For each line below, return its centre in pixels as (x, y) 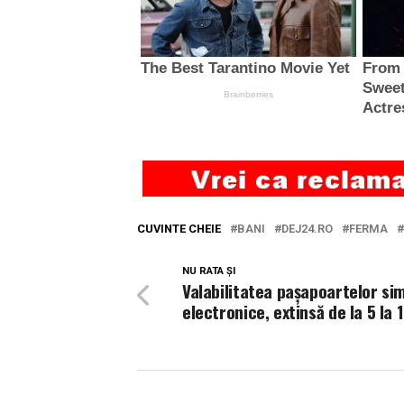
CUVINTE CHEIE (179, 228)
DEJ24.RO (307, 228)
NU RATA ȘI (209, 271)
